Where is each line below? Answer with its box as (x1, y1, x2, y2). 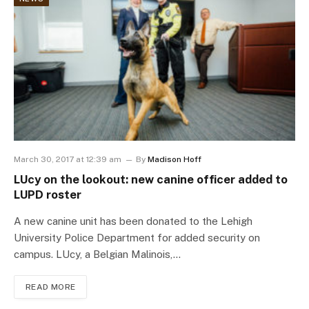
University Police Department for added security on (14, 232, 260, 244)
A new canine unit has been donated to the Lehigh (14, 215, 252, 228)
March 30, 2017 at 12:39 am (14, 154, 121, 165)
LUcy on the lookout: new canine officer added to (14, 172, 288, 187)
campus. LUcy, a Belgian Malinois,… (14, 248, 181, 261)
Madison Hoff (148, 154, 201, 165)
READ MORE (26, 282, 76, 292)
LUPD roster (14, 188, 81, 202)
